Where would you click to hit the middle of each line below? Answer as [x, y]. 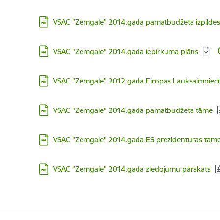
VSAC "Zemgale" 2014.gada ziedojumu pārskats [132, 169]
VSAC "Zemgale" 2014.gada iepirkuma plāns [125, 51]
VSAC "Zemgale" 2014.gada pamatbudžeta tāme [133, 110]
